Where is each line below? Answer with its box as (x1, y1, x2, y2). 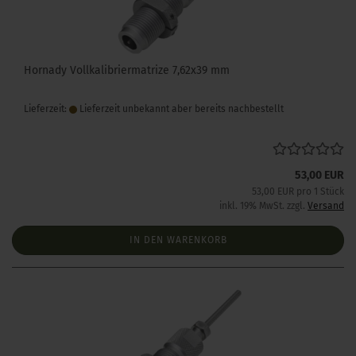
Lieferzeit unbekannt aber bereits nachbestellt (77, 103, 284, 114)
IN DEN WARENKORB (129, 234, 227, 246)
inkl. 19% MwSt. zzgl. (219, 200, 308, 211)
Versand (308, 200, 344, 211)
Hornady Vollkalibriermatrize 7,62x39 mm (24, 64, 230, 77)
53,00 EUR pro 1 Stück (252, 186, 344, 197)
